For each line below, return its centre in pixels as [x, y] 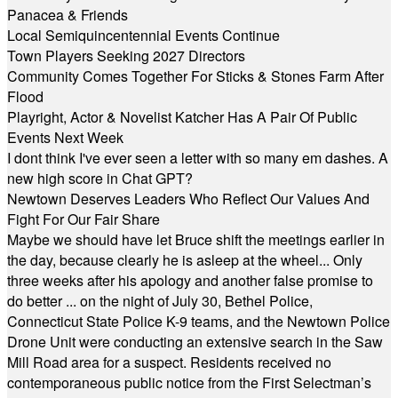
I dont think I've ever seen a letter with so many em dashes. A [198, 158]
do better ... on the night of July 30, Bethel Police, [160, 301]
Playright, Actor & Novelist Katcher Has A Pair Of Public [182, 117]
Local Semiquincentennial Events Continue [143, 35]
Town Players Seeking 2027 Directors [126, 56]
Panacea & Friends [68, 15]
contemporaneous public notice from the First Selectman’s [189, 382]
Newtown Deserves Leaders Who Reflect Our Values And [188, 199]
